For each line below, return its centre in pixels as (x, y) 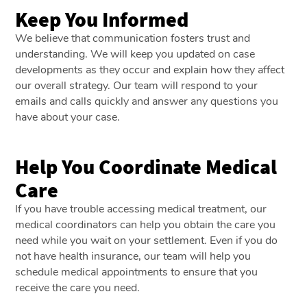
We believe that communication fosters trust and (133, 38)
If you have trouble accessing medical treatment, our (141, 209)
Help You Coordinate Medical (146, 166)
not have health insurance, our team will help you (133, 256)
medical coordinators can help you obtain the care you (146, 224)
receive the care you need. (79, 287)
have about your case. (69, 117)
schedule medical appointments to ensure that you (137, 272)
